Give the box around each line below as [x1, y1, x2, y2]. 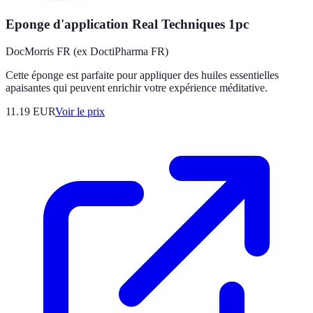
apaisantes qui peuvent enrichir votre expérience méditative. [6, 81, 268, 94]
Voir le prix [55, 105, 105, 117]
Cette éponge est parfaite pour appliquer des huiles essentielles [6, 68, 279, 81]
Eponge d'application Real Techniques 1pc [6, 16, 249, 31]
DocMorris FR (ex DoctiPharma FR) [6, 45, 168, 57]
